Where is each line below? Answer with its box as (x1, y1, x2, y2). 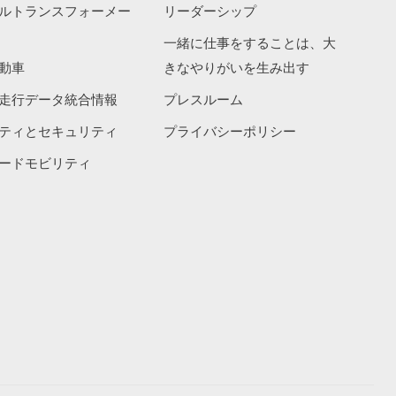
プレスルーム (164, 91, 244, 108)
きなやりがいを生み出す (164, 59, 310, 76)
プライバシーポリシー (164, 123, 297, 140)
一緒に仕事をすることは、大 (164, 34, 337, 51)
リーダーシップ (164, 3, 257, 19)
